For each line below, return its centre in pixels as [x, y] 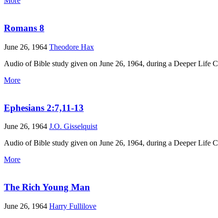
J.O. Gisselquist [73, 127]
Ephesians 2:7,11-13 [44, 108]
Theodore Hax [72, 47]
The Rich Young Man [47, 187]
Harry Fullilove [73, 206]
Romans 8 [24, 28]
